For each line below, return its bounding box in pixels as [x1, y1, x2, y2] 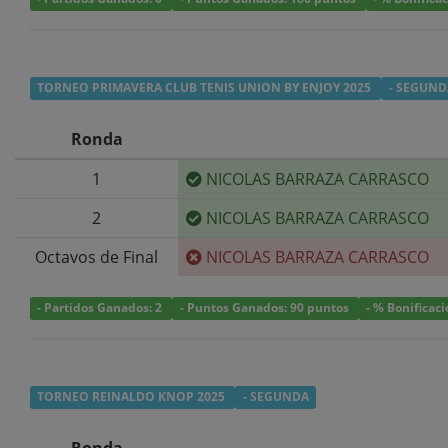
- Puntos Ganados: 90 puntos [179, 299, 352, 317]
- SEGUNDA [242, 388, 309, 406]
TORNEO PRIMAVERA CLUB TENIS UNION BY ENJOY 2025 [37, 79, 375, 97]
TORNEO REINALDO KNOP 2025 [37, 388, 229, 406]
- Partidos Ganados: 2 [37, 299, 166, 317]
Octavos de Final [35, 245, 158, 268]
